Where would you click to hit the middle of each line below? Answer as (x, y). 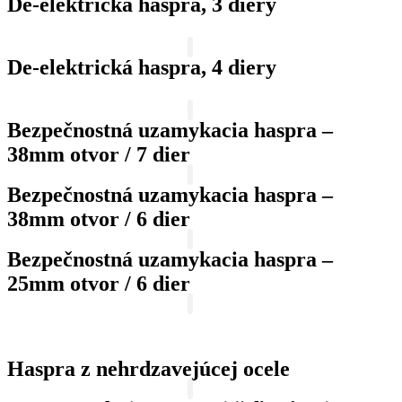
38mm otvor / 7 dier (99, 154)
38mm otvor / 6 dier (99, 218)
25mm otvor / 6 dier (99, 283)
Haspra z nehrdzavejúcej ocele (149, 368)
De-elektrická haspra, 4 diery (142, 67)
